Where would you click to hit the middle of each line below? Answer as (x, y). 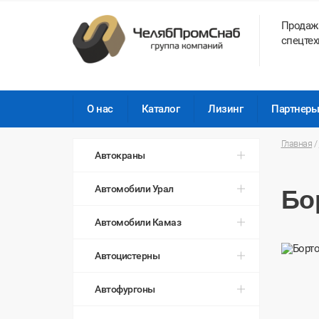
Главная (297, 143)
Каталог (161, 109)
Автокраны (120, 155)
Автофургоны (125, 289)
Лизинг (226, 109)
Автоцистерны (127, 256)
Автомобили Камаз (138, 222)
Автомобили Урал (134, 189)
